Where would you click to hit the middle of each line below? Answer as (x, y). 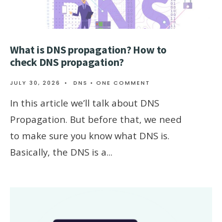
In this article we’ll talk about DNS (84, 103)
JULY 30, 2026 (35, 83)
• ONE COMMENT (120, 83)
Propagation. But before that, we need (96, 119)
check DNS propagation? (67, 62)
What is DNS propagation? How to (88, 50)
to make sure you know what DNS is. (90, 136)
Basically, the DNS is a (58, 152)
